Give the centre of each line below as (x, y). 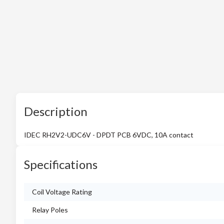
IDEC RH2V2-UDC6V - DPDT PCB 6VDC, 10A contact (109, 135)
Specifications (61, 164)
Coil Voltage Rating (62, 192)
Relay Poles (50, 210)
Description (56, 111)
